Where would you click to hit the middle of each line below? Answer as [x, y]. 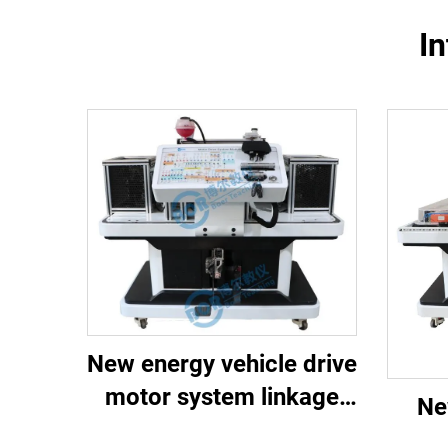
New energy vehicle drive [222, 364]
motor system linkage [222, 397]
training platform [222, 430]
